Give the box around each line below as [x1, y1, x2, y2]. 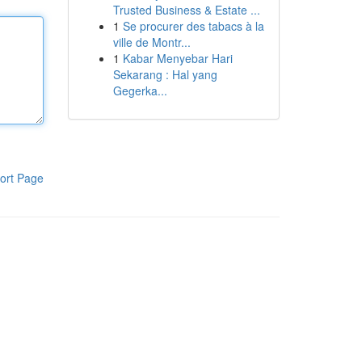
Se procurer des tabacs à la [122, 18, 264, 34]
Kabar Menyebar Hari [122, 50, 233, 66]
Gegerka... [112, 82, 167, 99]
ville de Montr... [112, 34, 191, 50]
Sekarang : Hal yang [112, 66, 217, 82]
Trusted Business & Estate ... [112, 2, 260, 18]
